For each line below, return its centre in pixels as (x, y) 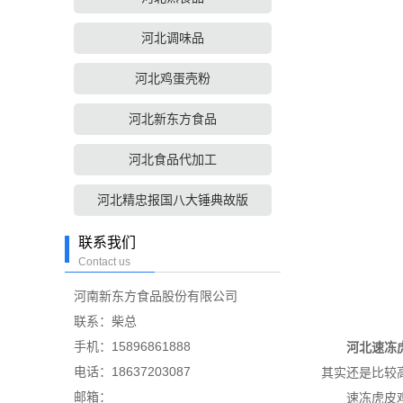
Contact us (104, 262)
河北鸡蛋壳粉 (173, 78)
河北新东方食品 (173, 119)
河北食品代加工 (173, 159)
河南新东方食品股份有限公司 (156, 296)
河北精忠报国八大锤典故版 (173, 200)
